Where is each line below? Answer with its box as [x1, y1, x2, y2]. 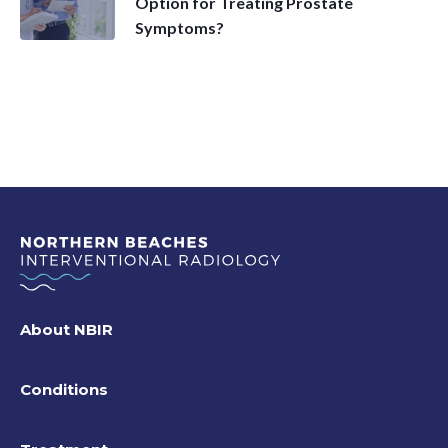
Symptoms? [135, 17, 225, 37]
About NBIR [20, 319, 113, 339]
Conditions [20, 379, 108, 399]
